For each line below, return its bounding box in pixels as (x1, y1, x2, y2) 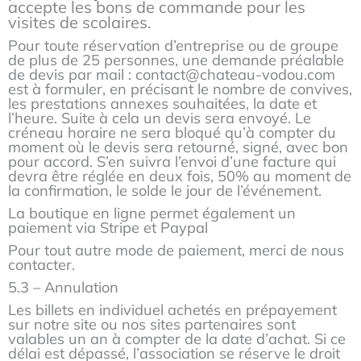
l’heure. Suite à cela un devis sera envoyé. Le (8, 108, 311, 127)
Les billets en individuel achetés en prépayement (8, 301, 337, 320)
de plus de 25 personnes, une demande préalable (8, 50, 344, 69)
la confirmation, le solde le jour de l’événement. (8, 180, 322, 200)
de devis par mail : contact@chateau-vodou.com (8, 64, 335, 84)
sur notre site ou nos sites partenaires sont (8, 315, 296, 334)
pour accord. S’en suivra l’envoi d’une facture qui (8, 151, 336, 171)
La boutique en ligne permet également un (8, 204, 296, 222)
